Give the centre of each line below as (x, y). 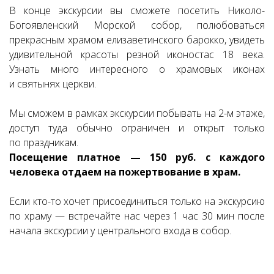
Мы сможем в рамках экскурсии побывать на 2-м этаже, (137, 113)
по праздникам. (45, 143)
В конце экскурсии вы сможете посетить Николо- (137, 10)
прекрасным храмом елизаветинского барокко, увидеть (137, 40)
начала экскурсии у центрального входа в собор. (120, 231)
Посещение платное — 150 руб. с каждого (137, 157)
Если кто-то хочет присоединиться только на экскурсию (137, 201)
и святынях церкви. (53, 84)
